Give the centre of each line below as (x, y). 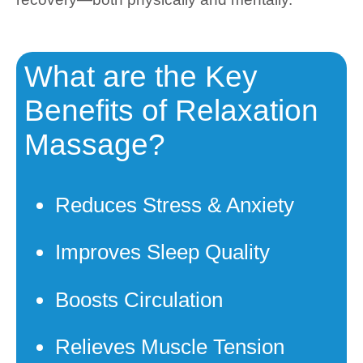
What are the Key (141, 76)
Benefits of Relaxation (171, 110)
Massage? (95, 144)
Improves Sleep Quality (162, 252)
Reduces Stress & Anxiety (175, 205)
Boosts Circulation (139, 299)
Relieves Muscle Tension (170, 347)
